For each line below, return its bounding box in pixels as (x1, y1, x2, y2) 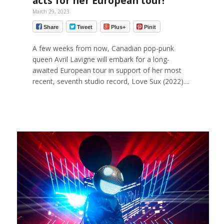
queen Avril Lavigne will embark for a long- (32, 54, 169, 64)
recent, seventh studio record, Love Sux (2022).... (32, 76, 189, 86)
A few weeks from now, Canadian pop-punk (32, 43, 174, 53)
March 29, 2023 (32, 8, 69, 15)
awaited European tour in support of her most (32, 65, 181, 75)
